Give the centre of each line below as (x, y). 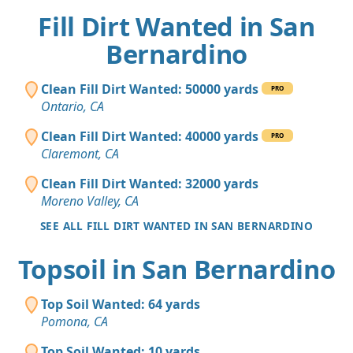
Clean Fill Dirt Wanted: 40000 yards (150, 137)
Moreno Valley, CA (90, 201)
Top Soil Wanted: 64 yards (121, 305)
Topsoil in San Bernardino (176, 269)
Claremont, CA (80, 154)
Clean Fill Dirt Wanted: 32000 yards (150, 184)
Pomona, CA (74, 322)
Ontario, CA (72, 107)
